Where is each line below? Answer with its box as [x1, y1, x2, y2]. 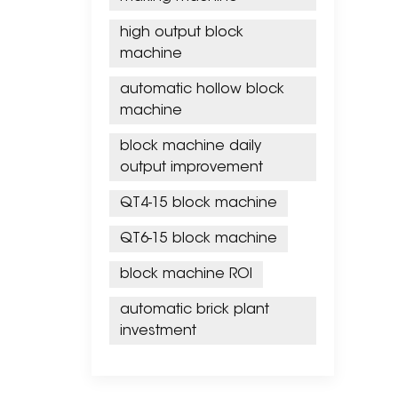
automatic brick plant [120, 303, 270, 318]
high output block [120, 26, 244, 41]
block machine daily [120, 139, 262, 155]
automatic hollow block [120, 83, 285, 98]
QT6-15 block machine [120, 232, 278, 247]
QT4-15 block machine [120, 196, 278, 211]
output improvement [120, 161, 264, 176]
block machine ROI [120, 267, 253, 283]
